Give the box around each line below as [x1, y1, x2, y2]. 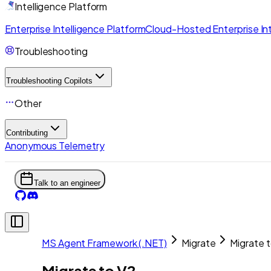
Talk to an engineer [34, 178, 100, 188]
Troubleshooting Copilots [6, 76, 93, 85]
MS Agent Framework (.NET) [42, 237, 167, 249]
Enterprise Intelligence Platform [5, 22, 146, 35]
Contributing [6, 128, 48, 137]
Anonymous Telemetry [5, 139, 105, 152]
